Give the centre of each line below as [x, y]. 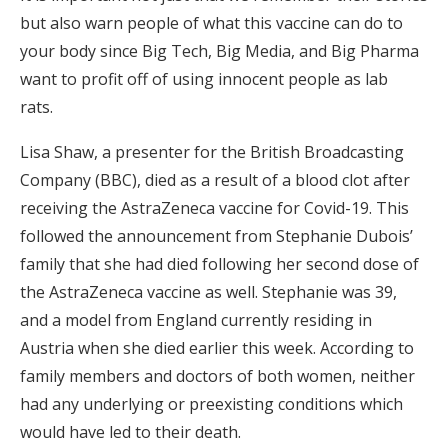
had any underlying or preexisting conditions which [211, 404]
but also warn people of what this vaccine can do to [211, 23]
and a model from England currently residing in [196, 320]
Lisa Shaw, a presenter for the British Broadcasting [212, 152]
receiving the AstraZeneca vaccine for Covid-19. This [214, 208]
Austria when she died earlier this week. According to [217, 348]
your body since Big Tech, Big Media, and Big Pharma [219, 51]
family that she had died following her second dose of [219, 264]
